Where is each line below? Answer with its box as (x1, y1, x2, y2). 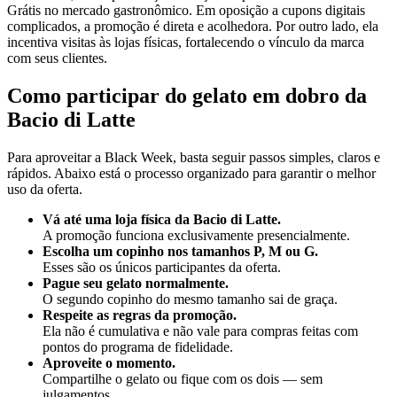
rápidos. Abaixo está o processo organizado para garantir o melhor (7, 166, 376, 182)
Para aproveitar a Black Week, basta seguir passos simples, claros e (7, 150, 380, 166)
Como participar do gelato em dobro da (7, 84, 367, 108)
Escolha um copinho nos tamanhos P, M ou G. (43, 244, 318, 260)
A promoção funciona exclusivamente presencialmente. (43, 228, 350, 244)
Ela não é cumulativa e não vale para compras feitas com (43, 323, 358, 339)
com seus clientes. (7, 51, 107, 66)
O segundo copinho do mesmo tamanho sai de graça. (43, 292, 338, 307)
